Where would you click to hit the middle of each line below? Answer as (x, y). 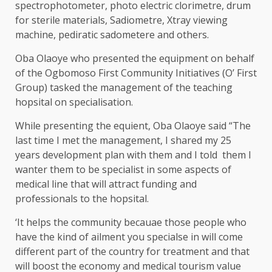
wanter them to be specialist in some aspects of (123, 169)
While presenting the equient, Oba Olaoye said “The (133, 125)
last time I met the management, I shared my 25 (123, 140)
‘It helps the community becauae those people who (131, 222)
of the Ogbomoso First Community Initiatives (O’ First (136, 73)
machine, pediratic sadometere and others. (112, 34)
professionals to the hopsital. (82, 198)
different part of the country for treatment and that (132, 251)
